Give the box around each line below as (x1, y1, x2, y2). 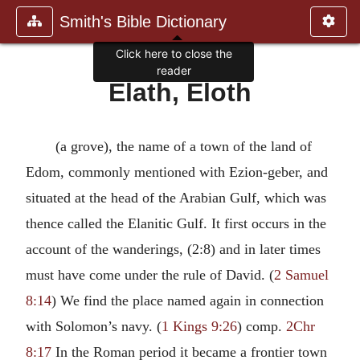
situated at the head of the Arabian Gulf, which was (26, 190, 326, 206)
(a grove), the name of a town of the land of (55, 138, 312, 154)
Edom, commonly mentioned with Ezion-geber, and (26, 164, 328, 180)
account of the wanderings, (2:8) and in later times (26, 241, 321, 257)
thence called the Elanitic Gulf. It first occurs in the (26, 215, 326, 231)
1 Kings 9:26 (162, 318, 237, 334)
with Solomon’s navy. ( (26, 318, 162, 334)
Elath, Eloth (108, 78, 252, 107)
